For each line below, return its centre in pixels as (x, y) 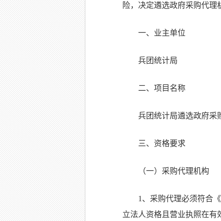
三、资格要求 (162, 143)
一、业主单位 (162, 33)
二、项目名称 (162, 88)
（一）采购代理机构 (174, 171)
